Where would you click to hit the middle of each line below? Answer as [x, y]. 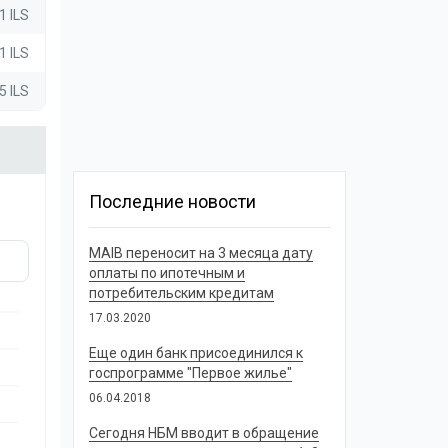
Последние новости [172, 201]
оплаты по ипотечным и [167, 273]
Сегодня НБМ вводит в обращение [204, 433]
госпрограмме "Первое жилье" [190, 373]
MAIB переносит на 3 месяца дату [201, 253]
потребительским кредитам [181, 293]
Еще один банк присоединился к [196, 353]
